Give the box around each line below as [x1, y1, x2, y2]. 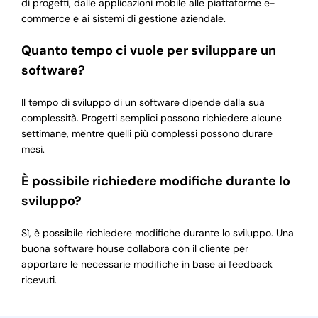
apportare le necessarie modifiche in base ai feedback [21, 258, 273, 271]
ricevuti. [21, 273, 57, 287]
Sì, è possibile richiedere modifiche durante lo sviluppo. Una [21, 226, 294, 240]
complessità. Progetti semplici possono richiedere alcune [21, 111, 282, 125]
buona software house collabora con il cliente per [21, 242, 248, 256]
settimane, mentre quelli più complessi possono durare [21, 127, 273, 141]
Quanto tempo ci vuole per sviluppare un [21, 42, 276, 60]
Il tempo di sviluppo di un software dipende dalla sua [21, 96, 265, 109]
